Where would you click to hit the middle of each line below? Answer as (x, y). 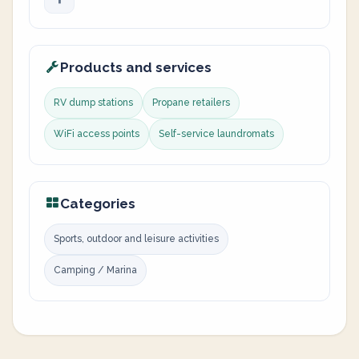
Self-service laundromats (216, 134)
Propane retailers (191, 103)
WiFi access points (97, 134)
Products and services (136, 67)
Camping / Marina (95, 270)
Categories (98, 204)
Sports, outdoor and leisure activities (136, 239)
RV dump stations (93, 103)
